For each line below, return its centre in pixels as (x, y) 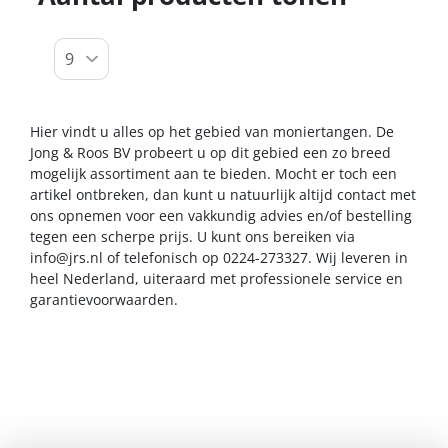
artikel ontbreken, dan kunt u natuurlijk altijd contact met (223, 194)
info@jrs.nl (66, 257)
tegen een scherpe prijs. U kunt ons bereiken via (192, 236)
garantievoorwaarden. (104, 299)
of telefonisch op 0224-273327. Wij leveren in (255, 257)
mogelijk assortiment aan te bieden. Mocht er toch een (213, 173)
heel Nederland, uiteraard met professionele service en (216, 278)
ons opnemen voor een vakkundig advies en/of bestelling (221, 215)
